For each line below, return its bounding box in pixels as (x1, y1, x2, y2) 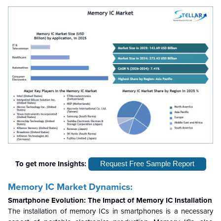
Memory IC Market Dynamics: (8, 181, 133, 192)
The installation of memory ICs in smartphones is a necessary (8, 206, 213, 216)
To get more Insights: (15, 159, 88, 169)
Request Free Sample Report (100, 159, 194, 168)
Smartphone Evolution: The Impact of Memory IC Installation (8, 195, 212, 205)
